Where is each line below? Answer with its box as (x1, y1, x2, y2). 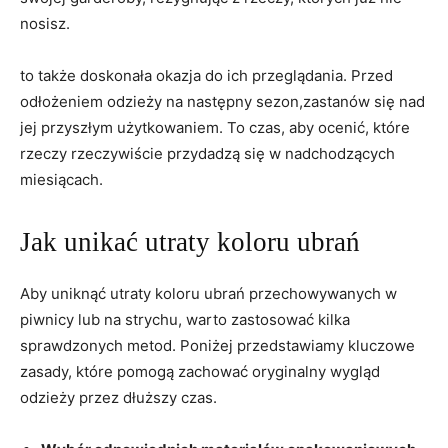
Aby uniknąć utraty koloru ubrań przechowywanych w (20, 283, 397, 303)
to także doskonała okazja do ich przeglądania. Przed (20, 65, 393, 85)
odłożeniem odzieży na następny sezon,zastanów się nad (20, 91, 425, 111)
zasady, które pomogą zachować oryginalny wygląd (20, 361, 380, 381)
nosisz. (20, 13, 70, 33)
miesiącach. (20, 169, 103, 189)
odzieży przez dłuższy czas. (20, 387, 217, 407)
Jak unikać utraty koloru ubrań (20, 226, 360, 257)
